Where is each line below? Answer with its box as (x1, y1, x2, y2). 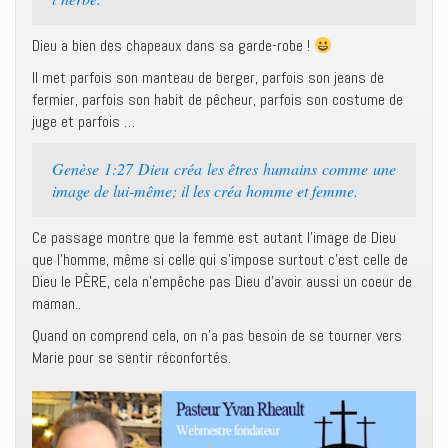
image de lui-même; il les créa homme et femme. (52, 180, 358, 201)
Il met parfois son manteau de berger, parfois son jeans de (32, 67, 384, 88)
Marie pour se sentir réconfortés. (32, 347, 231, 368)
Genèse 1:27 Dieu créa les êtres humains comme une (52, 158, 396, 179)
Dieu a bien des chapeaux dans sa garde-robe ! (32, 35, 314, 56)
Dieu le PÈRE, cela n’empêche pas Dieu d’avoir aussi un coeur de (32, 271, 412, 292)
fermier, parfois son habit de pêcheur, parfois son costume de (32, 89, 403, 110)
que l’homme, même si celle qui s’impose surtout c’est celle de (32, 249, 408, 270)
